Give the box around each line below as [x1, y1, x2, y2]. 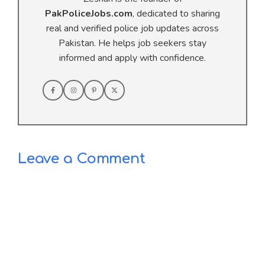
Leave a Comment [18, 150, 146, 167]
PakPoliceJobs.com [45, 7, 132, 20]
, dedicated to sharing [132, 7, 220, 20]
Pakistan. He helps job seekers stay [59, 36, 206, 50]
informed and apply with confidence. [59, 51, 206, 64]
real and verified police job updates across [46, 21, 219, 35]
